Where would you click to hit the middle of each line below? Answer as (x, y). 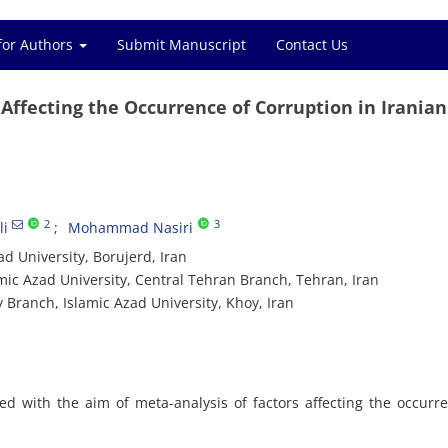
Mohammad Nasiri (130, 227)
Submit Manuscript (181, 44)
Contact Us (312, 44)
